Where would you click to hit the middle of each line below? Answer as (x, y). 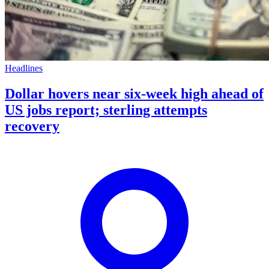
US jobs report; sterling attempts (106, 110)
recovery (32, 126)
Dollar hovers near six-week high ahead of (134, 93)
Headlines (24, 68)
